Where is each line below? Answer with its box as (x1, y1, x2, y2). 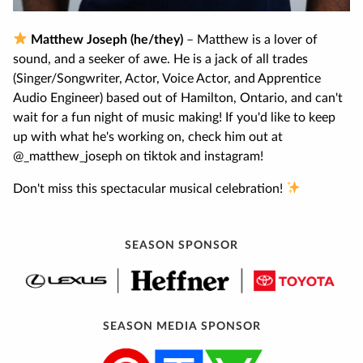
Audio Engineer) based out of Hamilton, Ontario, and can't (13, 91, 343, 105)
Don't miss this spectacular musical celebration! (13, 181, 286, 195)
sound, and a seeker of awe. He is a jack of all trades (13, 52, 308, 66)
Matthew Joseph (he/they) (28, 32, 184, 46)
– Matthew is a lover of (183, 32, 318, 46)
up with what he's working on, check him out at (13, 130, 283, 143)
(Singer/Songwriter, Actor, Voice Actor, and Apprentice (13, 71, 321, 85)
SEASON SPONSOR (125, 239, 238, 251)
